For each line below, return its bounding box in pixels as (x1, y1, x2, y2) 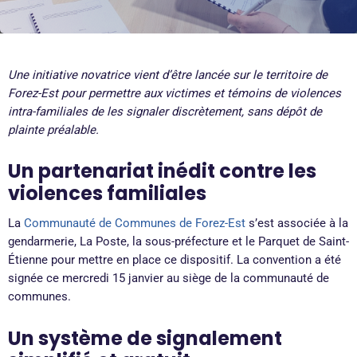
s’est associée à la (245, 216, 348, 231)
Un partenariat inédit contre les (8, 158, 316, 185)
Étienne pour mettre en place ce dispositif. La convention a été (8, 253, 341, 268)
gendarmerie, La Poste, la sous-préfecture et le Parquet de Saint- (8, 234, 349, 249)
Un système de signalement (8, 324, 282, 351)
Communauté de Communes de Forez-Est (24, 216, 245, 231)
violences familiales (8, 180, 206, 207)
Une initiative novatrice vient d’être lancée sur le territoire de (8, 67, 328, 82)
